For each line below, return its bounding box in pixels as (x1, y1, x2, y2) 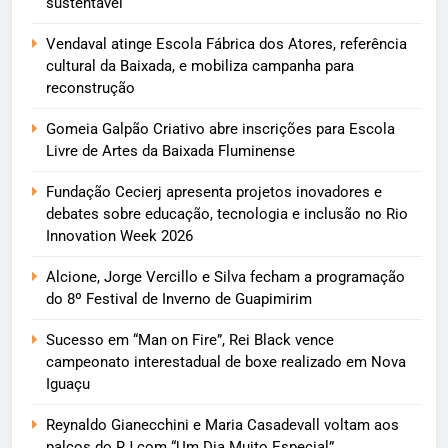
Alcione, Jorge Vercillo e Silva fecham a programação (46, 268, 405, 287)
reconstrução (46, 79, 139, 98)
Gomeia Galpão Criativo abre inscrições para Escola (46, 120, 395, 139)
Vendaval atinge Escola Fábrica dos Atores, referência (46, 35, 407, 54)
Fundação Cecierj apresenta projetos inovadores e (46, 183, 382, 202)
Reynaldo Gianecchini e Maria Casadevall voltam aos (46, 416, 399, 435)
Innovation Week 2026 (46, 227, 193, 246)
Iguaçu (46, 375, 90, 394)
